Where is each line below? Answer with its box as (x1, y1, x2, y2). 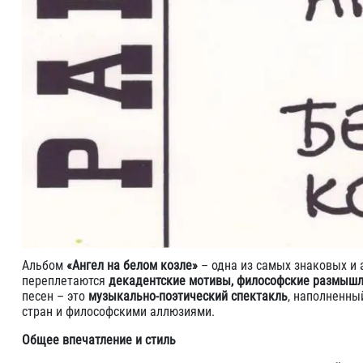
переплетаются (22, 273, 109, 288)
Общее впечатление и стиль (22, 332, 176, 348)
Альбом (22, 258, 66, 273)
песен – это (22, 288, 88, 304)
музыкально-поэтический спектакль (88, 288, 288, 304)
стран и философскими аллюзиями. (22, 304, 215, 319)
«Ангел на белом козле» (66, 258, 198, 273)
